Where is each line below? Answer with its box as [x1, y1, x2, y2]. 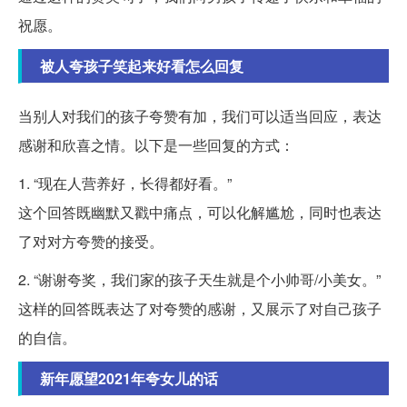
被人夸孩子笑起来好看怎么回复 [40, 55, 243, 76]
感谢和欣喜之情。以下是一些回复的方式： [18, 134, 294, 155]
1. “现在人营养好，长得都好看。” [18, 172, 232, 194]
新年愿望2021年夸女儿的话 [40, 367, 218, 389]
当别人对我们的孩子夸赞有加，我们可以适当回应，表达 [18, 104, 382, 126]
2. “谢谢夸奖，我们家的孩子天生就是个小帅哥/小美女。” [18, 268, 381, 290]
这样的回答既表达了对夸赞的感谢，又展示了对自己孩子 [18, 297, 382, 319]
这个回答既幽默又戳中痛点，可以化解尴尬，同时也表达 [18, 201, 382, 223]
